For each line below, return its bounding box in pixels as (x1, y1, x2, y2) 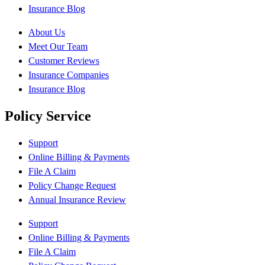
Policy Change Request (28, 180, 116, 190)
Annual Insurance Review (28, 194, 126, 205)
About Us (28, 27, 65, 37)
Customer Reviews (28, 55, 99, 66)
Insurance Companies (28, 69, 109, 80)
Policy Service (5, 108, 91, 124)
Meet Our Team (28, 41, 88, 51)
